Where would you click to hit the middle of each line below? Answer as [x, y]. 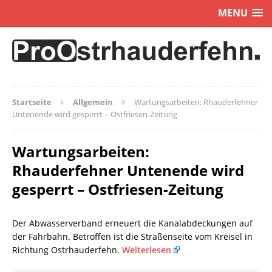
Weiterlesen [147, 250]
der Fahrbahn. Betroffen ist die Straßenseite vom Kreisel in [132, 236]
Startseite [32, 102]
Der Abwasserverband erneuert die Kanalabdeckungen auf [132, 223]
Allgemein [93, 102]
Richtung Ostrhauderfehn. [67, 250]
